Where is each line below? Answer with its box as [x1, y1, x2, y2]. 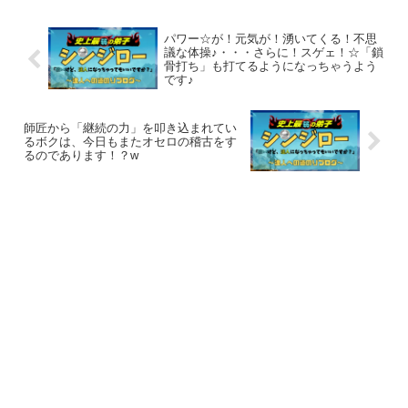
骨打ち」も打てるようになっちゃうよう [163, 59, 377, 74]
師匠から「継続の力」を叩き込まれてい [24, 121, 237, 136]
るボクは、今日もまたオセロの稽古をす [24, 135, 237, 149]
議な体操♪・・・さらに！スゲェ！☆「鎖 [163, 46, 383, 60]
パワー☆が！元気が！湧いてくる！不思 [163, 32, 377, 46]
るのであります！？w [24, 148, 138, 163]
